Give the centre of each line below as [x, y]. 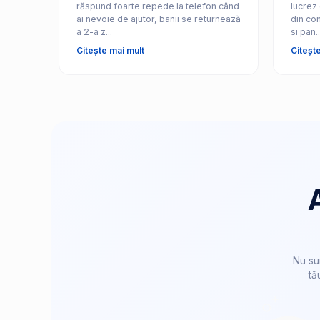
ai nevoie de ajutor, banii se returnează [158, 19]
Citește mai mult [110, 50]
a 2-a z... [94, 31]
